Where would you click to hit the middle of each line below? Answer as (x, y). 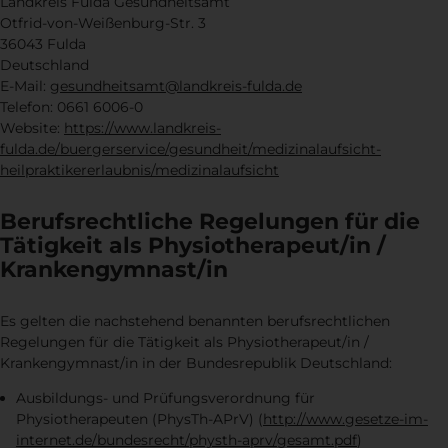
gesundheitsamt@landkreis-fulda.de (176, 85)
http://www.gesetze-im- (345, 419)
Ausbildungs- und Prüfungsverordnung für (165, 398)
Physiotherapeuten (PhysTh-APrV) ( (139, 419)
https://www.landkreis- (142, 127)
